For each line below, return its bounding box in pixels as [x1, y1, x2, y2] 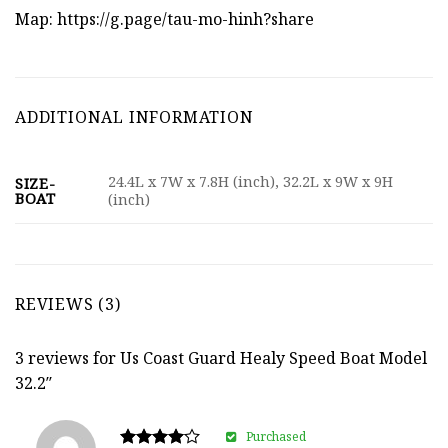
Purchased [245, 427, 306, 445]
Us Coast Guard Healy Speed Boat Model [120, 346, 427, 369]
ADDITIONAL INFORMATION [15, 105, 254, 128]
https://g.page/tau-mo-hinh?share [57, 8, 314, 31]
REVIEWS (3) [15, 292, 121, 315]
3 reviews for [15, 346, 120, 369]
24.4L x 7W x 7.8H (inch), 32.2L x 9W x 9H [108, 172, 394, 192]
